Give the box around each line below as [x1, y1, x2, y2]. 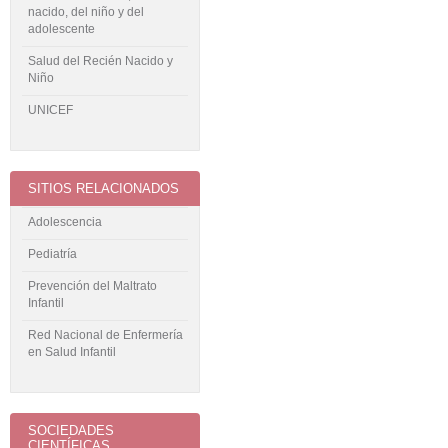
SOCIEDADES [28, 422, 114, 438]
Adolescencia [28, 214, 102, 229]
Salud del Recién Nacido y [28, 54, 173, 69]
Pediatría [28, 246, 77, 261]
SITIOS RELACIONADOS [28, 181, 179, 197]
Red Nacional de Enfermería [28, 327, 183, 342]
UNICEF [28, 103, 73, 118]
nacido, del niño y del [28, 5, 144, 20]
